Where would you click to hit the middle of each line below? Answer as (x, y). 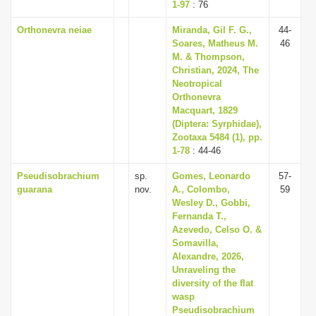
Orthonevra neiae (54, 30)
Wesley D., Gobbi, (211, 203)
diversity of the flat (213, 283)
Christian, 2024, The (215, 70)
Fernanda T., (199, 216)
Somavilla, (195, 243)
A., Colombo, (201, 189)
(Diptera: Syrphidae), (217, 124)
